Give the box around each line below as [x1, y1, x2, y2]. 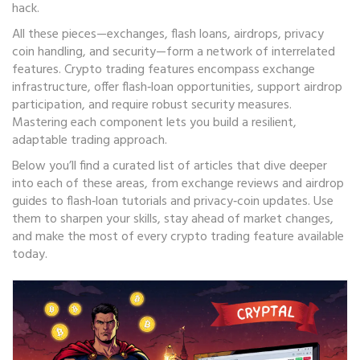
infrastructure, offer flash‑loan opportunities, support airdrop [12, 77, 342, 98]
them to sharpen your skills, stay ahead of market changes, [12, 209, 333, 230]
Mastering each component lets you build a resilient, [12, 112, 297, 133]
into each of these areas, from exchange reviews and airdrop [12, 174, 344, 194]
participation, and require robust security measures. [12, 95, 292, 116]
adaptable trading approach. [12, 130, 167, 151]
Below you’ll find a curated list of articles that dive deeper [12, 156, 327, 177]
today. [12, 244, 47, 265]
